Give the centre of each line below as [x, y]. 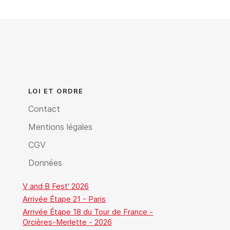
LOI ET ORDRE [56, 91]
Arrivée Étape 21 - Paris [64, 199]
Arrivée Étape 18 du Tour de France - [88, 212]
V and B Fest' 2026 [56, 186]
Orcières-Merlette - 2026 [68, 222]
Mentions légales [60, 127]
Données [45, 163]
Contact [44, 109]
